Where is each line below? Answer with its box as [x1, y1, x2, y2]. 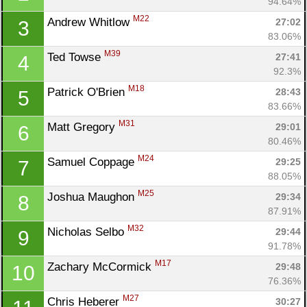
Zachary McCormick [47, 260, 155, 273]
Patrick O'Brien [47, 85, 128, 99]
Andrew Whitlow [47, 15, 133, 29]
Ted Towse [47, 50, 104, 64]
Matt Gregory [47, 120, 119, 134]
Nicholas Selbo [47, 225, 127, 238]
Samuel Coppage [47, 155, 138, 169]
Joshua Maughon [47, 190, 138, 204]
